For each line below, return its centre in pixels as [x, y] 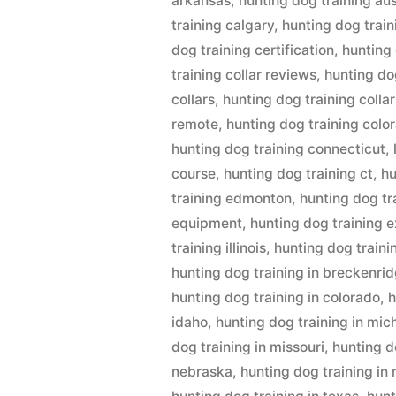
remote [195, 124]
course [194, 174]
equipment [207, 223]
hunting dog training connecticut [279, 149]
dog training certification [253, 50]
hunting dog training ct [299, 174]
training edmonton [232, 198]
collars [194, 99]
